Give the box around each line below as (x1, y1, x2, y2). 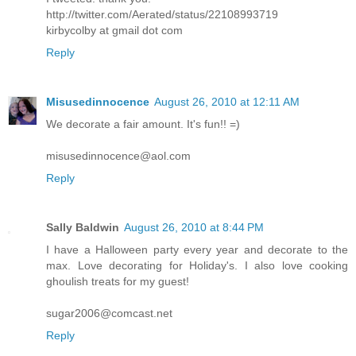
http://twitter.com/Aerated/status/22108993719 (46, 7, 278, 21)
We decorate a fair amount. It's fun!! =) (46, 117, 240, 130)
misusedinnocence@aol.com (46, 149, 191, 162)
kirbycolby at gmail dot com (46, 23, 183, 37)
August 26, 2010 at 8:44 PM (124, 220, 264, 234)
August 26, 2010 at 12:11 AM (154, 95, 300, 108)
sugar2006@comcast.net (46, 306, 172, 319)
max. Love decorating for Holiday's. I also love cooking (46, 258, 348, 272)
